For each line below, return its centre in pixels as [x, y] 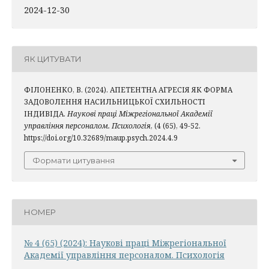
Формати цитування [74, 160]
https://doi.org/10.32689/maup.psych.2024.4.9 [101, 138]
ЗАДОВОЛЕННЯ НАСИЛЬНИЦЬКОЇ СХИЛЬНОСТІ [115, 101]
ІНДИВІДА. [46, 113]
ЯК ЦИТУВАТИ [53, 59]
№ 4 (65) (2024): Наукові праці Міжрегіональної [125, 243]
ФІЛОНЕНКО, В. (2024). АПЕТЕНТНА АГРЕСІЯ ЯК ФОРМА [128, 89]
